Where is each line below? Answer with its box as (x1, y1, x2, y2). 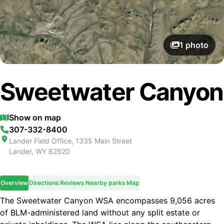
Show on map (8, 112, 61, 122)
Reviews (60, 179, 84, 186)
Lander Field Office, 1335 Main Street (8, 136, 132, 145)
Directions (29, 179, 59, 186)
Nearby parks (85, 179, 125, 186)
